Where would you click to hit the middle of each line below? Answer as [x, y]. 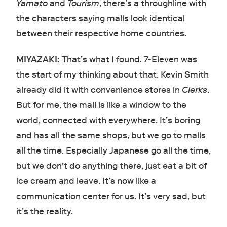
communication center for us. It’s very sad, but [111, 197]
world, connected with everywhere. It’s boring [108, 121]
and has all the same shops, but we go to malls [111, 136]
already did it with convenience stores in [99, 90]
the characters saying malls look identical [100, 19]
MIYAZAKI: [38, 60]
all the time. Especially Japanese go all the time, [113, 151]
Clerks [194, 90]
